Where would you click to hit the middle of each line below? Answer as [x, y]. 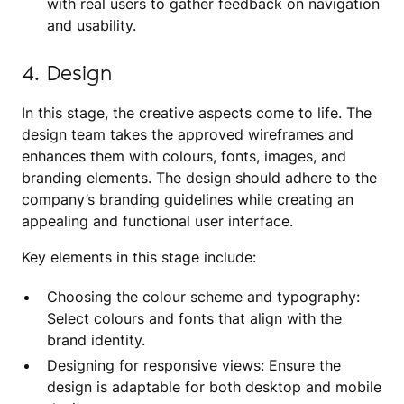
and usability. [92, 25]
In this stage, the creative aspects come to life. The [197, 112]
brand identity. [96, 340]
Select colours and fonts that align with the [194, 318]
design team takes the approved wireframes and [188, 134]
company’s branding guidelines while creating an [188, 199]
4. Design [67, 72]
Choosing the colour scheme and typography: [203, 296]
